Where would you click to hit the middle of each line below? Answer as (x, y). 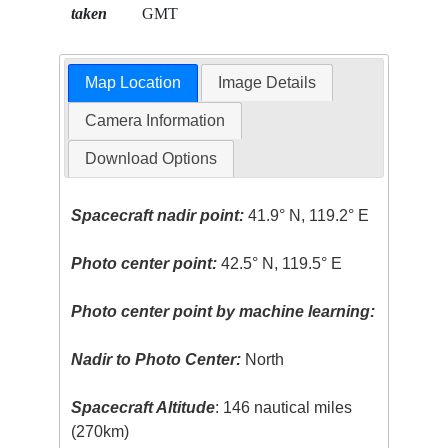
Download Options (150, 158)
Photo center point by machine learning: (223, 311)
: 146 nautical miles (284, 407)
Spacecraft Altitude (143, 407)
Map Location (132, 82)
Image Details (267, 82)
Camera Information (154, 120)
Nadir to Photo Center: (156, 359)
